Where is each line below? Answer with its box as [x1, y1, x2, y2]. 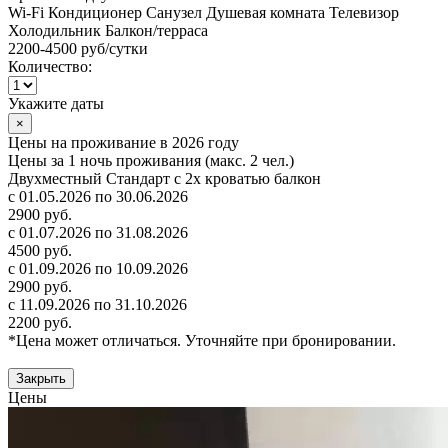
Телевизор [329, 3, 399, 21]
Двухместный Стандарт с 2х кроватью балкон [8, 169, 321, 187]
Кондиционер [48, 3, 142, 21]
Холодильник [8, 21, 101, 39]
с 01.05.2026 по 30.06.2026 [8, 187, 188, 205]
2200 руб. [8, 313, 72, 331]
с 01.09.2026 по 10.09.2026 [8, 259, 188, 277]
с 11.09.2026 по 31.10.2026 [8, 295, 187, 313]
